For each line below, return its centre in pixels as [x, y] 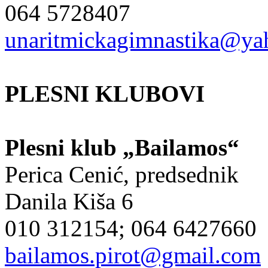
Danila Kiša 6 [69, 201]
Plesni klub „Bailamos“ [122, 147]
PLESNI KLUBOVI [105, 93]
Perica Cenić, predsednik [122, 174]
